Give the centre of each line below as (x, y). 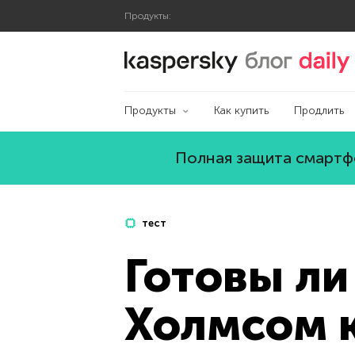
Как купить (241, 111)
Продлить (319, 111)
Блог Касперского (291, 57)
